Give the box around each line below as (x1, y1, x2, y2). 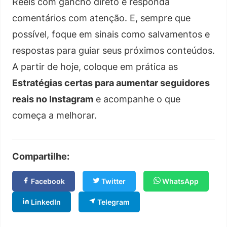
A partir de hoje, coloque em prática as (12, 61, 178, 72)
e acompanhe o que (93, 93, 180, 104)
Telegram (96, 197, 130, 206)
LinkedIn (29, 197, 61, 206)
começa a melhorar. (12, 109, 97, 121)
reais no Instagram (12, 93, 93, 104)
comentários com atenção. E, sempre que (12, 12, 191, 23)
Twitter (100, 176, 126, 185)
